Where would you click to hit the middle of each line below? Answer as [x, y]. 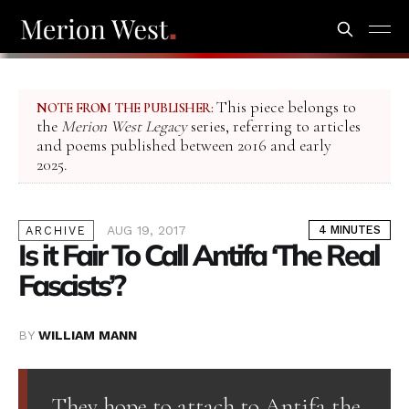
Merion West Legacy [124, 127]
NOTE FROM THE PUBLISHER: [125, 108]
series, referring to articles [274, 127]
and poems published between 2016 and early [184, 146]
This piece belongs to [284, 108]
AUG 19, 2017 [147, 231]
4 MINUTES [350, 230]
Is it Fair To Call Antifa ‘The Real [199, 255]
